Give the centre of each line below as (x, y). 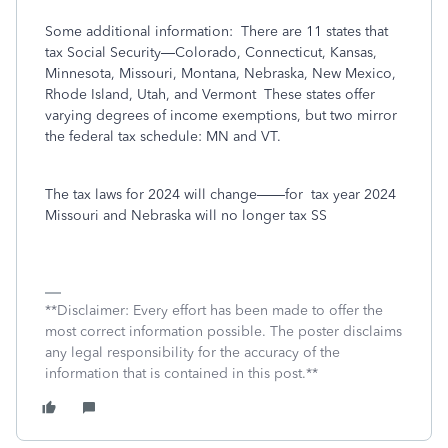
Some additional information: (139, 31)
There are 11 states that (314, 31)
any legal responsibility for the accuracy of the (192, 352)
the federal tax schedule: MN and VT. (163, 136)
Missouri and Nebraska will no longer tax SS (186, 215)
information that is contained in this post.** (181, 373)
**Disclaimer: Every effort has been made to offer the (214, 310)
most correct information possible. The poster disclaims (223, 331)
